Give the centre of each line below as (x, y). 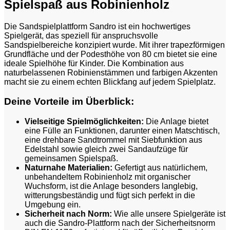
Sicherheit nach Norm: (68, 214)
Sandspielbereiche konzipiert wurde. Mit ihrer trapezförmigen (114, 45)
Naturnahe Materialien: (69, 168)
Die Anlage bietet (176, 122)
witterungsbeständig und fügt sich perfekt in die (110, 196)
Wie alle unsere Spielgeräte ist (169, 214)
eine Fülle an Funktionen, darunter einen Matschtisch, (122, 131)
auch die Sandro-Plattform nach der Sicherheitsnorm (120, 223)
